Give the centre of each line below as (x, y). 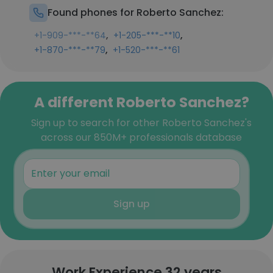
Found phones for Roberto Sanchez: (136, 12)
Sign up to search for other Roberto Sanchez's (141, 123)
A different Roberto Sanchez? (141, 102)
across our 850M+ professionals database (141, 137)
